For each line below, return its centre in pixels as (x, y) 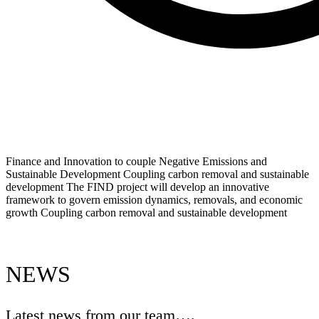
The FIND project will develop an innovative (168, 187)
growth (22, 213)
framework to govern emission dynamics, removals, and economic (154, 200)
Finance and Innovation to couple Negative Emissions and (136, 161)
